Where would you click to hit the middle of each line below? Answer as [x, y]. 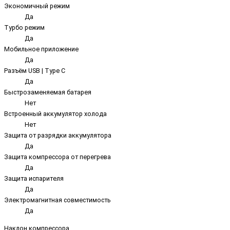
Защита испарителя [34, 179]
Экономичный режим [37, 6]
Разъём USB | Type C [35, 71]
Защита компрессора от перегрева [57, 157]
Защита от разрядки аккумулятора [58, 136]
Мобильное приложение [41, 49]
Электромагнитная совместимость [57, 200]
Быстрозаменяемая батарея [48, 92]
